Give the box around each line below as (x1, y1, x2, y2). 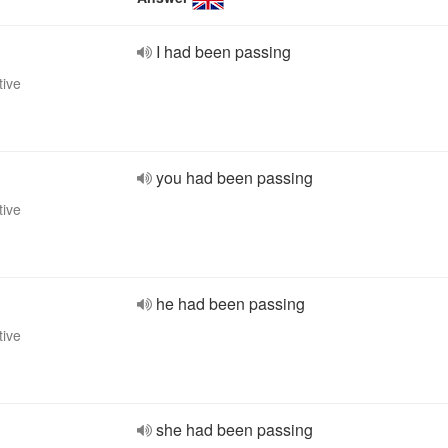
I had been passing (156, 40, 291, 63)
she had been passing (156, 418, 313, 441)
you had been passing (156, 166, 313, 189)
